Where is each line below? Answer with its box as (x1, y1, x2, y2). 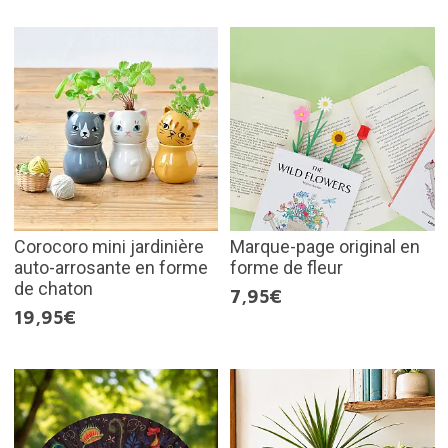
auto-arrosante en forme (13, 257, 208, 279)
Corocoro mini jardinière (13, 236, 204, 258)
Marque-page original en (230, 236, 420, 258)
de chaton (13, 278, 93, 300)
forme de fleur (230, 257, 343, 279)
